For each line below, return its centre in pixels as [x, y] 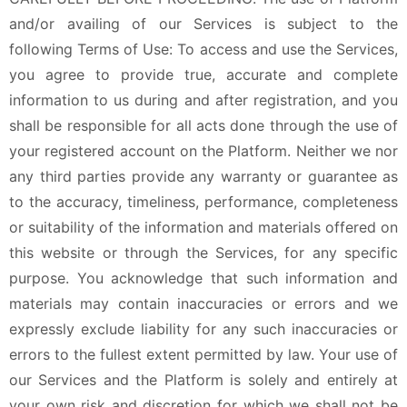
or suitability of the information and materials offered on [203, 227]
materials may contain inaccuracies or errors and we [203, 303]
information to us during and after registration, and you [203, 100]
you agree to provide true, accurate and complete [203, 74]
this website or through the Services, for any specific [203, 253]
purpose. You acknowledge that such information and [203, 278]
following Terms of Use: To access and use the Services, [203, 49]
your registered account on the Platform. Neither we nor [203, 151]
